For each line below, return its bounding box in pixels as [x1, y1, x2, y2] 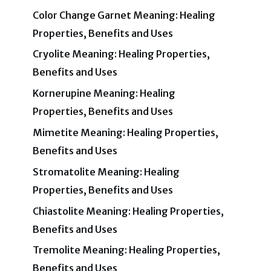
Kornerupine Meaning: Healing [33, 87, 176, 100]
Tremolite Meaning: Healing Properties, [33, 244, 221, 256]
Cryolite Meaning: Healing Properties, [33, 48, 211, 60]
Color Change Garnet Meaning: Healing [33, 8, 216, 21]
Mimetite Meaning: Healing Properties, [33, 126, 219, 139]
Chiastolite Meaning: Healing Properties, [33, 204, 224, 217]
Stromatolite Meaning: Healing [33, 165, 180, 178]
